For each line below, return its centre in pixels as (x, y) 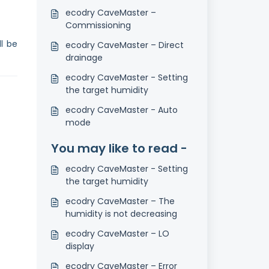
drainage (84, 58)
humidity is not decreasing (121, 214)
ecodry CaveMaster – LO (117, 234)
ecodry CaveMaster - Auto (121, 110)
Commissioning (98, 25)
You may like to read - (119, 148)
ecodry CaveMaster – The (120, 201)
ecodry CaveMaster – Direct (124, 45)
